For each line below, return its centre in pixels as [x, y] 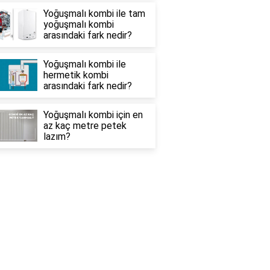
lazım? [57, 136]
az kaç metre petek [85, 125]
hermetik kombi [76, 75]
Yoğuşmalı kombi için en [93, 115]
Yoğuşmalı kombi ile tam [94, 13]
